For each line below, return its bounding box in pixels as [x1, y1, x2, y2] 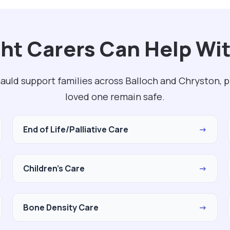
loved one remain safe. [65, 90, 165, 103]
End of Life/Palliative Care [23, 124, 128, 135]
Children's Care [23, 163, 85, 174]
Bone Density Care [23, 202, 99, 213]
